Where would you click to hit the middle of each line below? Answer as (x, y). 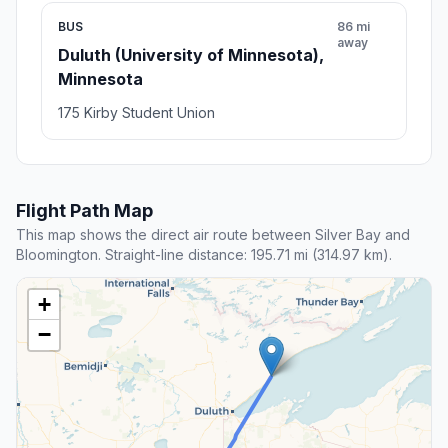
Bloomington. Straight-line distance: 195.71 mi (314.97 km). (204, 254)
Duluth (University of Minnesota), (191, 54)
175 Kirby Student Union (136, 112)
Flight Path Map (84, 210)
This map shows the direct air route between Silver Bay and (213, 234)
